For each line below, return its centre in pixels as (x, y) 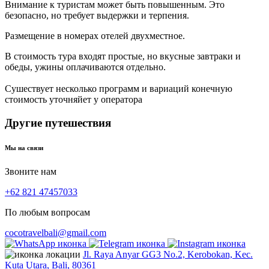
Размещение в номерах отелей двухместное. (95, 35)
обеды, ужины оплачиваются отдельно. (85, 67)
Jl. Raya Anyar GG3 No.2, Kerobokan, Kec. (168, 255)
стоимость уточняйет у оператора (74, 99)
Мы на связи (24, 148)
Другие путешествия (58, 122)
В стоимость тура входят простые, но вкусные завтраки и (123, 56)
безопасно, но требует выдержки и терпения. (97, 15)
